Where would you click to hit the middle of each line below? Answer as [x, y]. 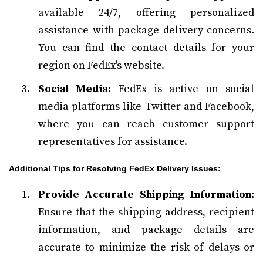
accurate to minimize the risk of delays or [146, 247]
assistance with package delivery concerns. [146, 30]
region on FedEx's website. [101, 65]
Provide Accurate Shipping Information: [146, 195]
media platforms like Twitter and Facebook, [146, 107]
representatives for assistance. [113, 142]
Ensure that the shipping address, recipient [146, 212]
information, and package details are [146, 230]
